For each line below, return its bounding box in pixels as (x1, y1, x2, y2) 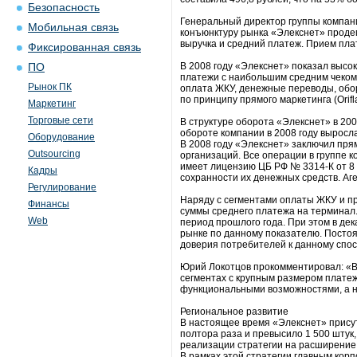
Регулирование (28, 182, 96, 193)
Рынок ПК (28, 81, 72, 92)
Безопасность (28, 2, 100, 14)
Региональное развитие (180, 306, 288, 317)
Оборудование (28, 131, 95, 143)
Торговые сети (28, 115, 93, 126)
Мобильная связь (28, 22, 119, 33)
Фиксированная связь (28, 41, 141, 53)
